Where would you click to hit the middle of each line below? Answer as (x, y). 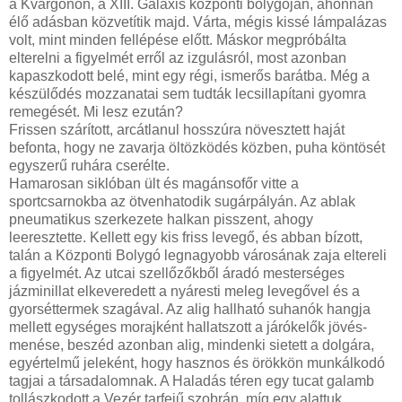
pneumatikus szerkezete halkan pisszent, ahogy (161, 220)
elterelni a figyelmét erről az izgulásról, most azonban (178, 58)
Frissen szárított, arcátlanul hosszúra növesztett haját (177, 130)
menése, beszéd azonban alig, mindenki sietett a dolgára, (192, 345)
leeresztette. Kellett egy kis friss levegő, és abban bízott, (186, 238)
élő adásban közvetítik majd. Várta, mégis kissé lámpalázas (198, 22)
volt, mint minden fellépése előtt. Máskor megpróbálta (178, 40)
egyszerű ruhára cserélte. (89, 166)
